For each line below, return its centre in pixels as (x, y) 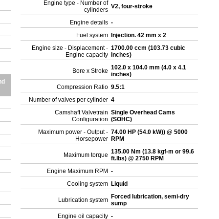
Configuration (90, 119)
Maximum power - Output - (73, 132)
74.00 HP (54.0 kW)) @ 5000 (150, 132)
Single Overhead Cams (143, 112)
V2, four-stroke (133, 6)
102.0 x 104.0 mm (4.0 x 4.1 (149, 67)
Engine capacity (87, 55)
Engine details (89, 22)
